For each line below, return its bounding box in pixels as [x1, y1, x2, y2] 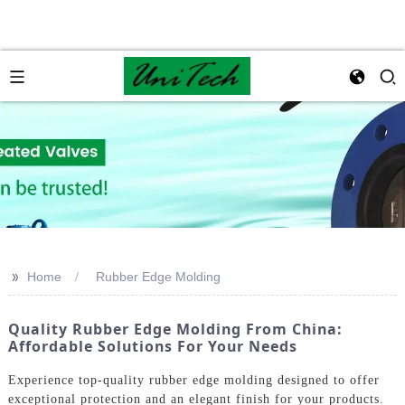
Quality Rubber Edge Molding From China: [7, 319, 343, 339]
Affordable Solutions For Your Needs [7, 336, 297, 356]
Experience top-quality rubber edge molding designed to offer [7, 372, 380, 387]
